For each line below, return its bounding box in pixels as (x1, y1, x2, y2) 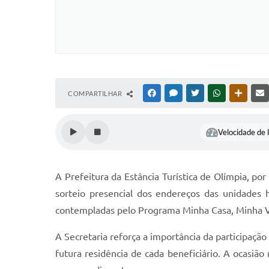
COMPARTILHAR (68, 89, 124, 97)
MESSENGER (180, 89, 217, 97)
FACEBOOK (158, 89, 193, 97)
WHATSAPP (223, 89, 258, 97)
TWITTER (201, 89, 229, 97)
